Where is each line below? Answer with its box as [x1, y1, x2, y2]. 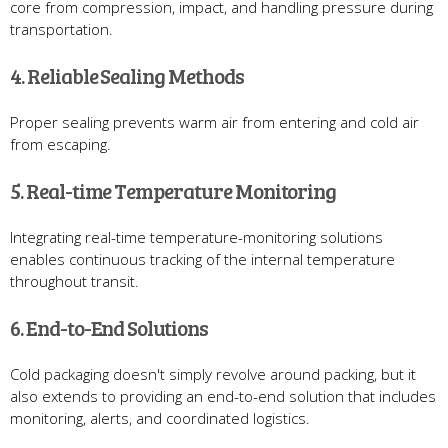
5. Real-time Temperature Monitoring [10, 175, 337, 205]
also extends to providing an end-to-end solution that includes [10, 385, 436, 406]
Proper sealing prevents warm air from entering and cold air [10, 111, 419, 132]
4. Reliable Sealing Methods [10, 60, 244, 90]
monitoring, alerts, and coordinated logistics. [10, 407, 310, 428]
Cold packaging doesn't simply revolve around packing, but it [10, 363, 416, 384]
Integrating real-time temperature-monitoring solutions [10, 226, 383, 247]
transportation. [10, 18, 113, 39]
